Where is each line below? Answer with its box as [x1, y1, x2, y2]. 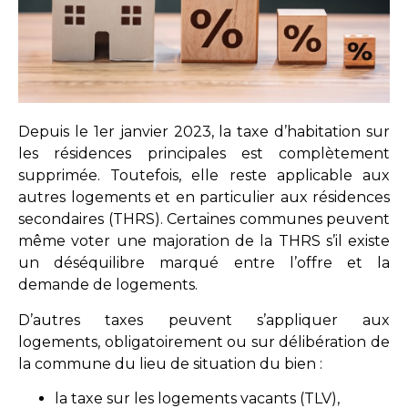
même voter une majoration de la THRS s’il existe [18, 232, 390, 250]
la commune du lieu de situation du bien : [18, 354, 326, 372]
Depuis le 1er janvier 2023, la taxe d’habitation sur [18, 123, 390, 141]
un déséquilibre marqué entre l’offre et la [18, 254, 390, 272]
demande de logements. [18, 276, 201, 294]
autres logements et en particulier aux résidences [18, 189, 390, 207]
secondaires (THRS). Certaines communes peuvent [18, 210, 390, 229]
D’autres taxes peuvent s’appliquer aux [18, 311, 390, 329]
